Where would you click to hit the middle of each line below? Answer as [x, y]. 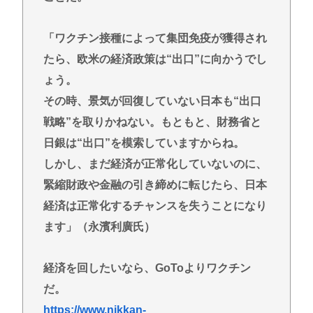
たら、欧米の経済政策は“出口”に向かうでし [155, 59]
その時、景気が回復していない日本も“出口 [152, 101]
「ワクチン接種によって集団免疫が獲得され [155, 38]
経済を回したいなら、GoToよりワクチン [147, 268]
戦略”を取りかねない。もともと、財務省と [152, 122]
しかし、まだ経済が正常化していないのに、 [155, 163]
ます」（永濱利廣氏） [99, 226]
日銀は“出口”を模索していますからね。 [144, 143]
